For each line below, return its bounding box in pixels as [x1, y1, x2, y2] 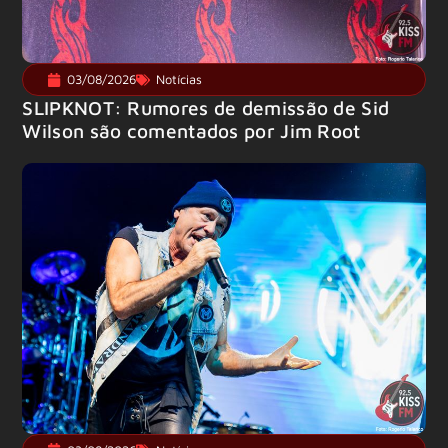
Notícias [156, 72, 203, 88]
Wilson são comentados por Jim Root [22, 119, 361, 143]
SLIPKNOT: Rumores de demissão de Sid [22, 96, 390, 120]
